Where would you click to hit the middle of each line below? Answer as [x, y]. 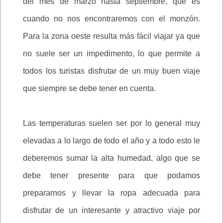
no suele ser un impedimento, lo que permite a [111, 54]
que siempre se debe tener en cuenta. [89, 89]
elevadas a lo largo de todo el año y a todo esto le [111, 141]
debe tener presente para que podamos [111, 176]
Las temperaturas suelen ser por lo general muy [111, 123]
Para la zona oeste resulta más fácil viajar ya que [111, 36]
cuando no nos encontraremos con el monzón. [111, 19]
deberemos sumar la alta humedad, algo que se [111, 158]
